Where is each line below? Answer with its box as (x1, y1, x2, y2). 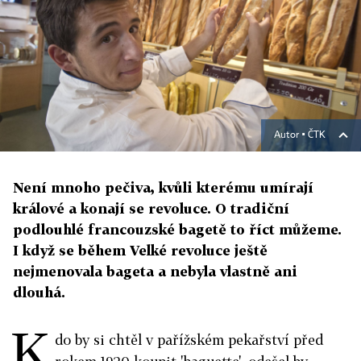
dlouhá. (13, 284, 65, 301)
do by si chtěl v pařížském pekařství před (55, 331, 323, 349)
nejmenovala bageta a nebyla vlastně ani (13, 263, 297, 280)
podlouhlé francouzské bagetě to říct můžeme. (13, 221, 342, 239)
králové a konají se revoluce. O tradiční (13, 200, 289, 218)
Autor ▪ (274, 131, 308, 141)
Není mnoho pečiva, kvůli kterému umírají (13, 179, 313, 197)
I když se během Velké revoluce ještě (13, 242, 268, 259)
